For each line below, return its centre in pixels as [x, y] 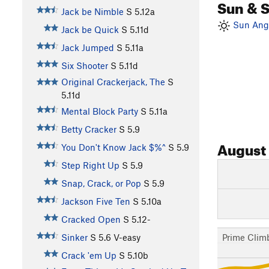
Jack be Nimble [92, 11]
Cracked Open [91, 219]
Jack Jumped [87, 47]
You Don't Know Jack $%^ [113, 147]
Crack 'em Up [89, 255]
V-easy [127, 237]
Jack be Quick [90, 29]
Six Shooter [84, 65]
